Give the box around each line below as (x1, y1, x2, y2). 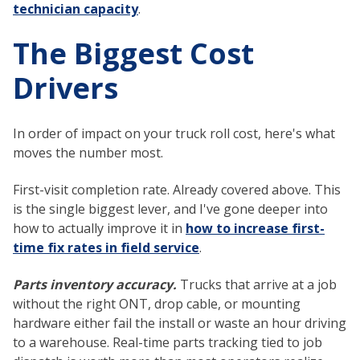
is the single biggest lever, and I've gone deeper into (13, 199, 328, 218)
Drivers (13, 68, 118, 108)
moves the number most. (13, 143, 163, 162)
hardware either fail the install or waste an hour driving (13, 314, 346, 333)
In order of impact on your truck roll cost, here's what (13, 124, 335, 142)
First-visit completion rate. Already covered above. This (13, 180, 341, 198)
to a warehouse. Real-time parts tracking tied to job (13, 333, 322, 352)
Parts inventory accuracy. (13, 276, 177, 294)
